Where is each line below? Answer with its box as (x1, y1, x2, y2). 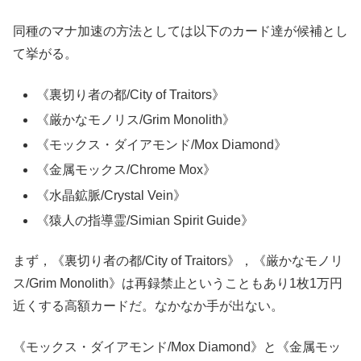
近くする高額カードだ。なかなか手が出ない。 (13, 299, 284, 313)
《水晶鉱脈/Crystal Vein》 (36, 188, 187, 202)
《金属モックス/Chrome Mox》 (36, 163, 217, 177)
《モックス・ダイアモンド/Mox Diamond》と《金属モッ (13, 339, 341, 354)
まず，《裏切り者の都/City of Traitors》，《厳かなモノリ (13, 254, 343, 268)
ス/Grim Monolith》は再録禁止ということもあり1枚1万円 (13, 276, 342, 291)
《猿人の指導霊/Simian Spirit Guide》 (36, 213, 255, 227)
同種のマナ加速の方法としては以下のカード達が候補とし (13, 24, 348, 39)
